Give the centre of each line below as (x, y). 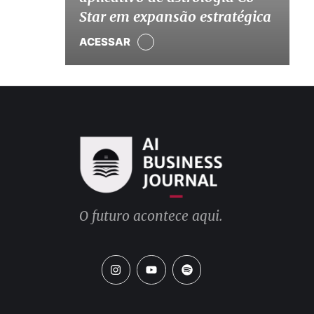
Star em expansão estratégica (175, 16)
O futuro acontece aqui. (151, 216)
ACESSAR (104, 42)
